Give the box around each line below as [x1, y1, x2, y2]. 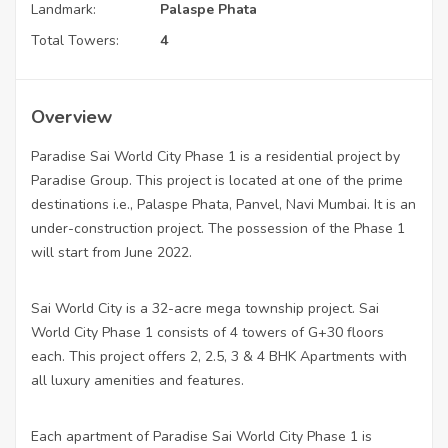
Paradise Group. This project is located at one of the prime [31, 170, 403, 190]
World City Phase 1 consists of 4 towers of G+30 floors [31, 322, 384, 342]
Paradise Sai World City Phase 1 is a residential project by [31, 146, 400, 166]
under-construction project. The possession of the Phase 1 [31, 218, 405, 238]
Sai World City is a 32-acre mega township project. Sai [31, 298, 379, 318]
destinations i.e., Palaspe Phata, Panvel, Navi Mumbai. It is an [31, 194, 416, 214]
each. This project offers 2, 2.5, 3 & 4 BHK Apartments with [31, 346, 407, 366]
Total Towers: [31, 30, 119, 50]
